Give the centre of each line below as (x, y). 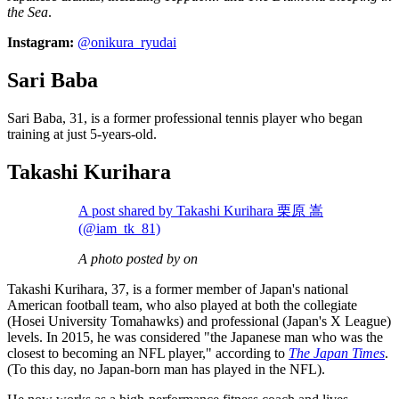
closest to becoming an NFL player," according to (148, 354)
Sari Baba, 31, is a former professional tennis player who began (185, 118)
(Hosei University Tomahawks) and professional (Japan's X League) (199, 322)
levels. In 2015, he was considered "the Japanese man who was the (195, 338)
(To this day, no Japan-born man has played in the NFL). (166, 370)
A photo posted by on (138, 259)
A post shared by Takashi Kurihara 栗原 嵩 (201, 211)
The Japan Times (337, 354)
